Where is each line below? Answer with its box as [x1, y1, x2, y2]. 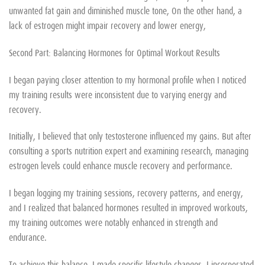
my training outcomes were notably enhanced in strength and [9, 215, 218, 229]
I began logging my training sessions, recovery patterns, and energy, [9, 186, 243, 199]
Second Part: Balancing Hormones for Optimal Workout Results [9, 45, 220, 59]
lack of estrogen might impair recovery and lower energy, [9, 18, 206, 31]
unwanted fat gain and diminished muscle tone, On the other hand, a [9, 3, 242, 17]
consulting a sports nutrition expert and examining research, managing [9, 144, 248, 157]
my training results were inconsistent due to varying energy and [9, 87, 227, 101]
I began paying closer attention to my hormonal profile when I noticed [9, 72, 246, 86]
